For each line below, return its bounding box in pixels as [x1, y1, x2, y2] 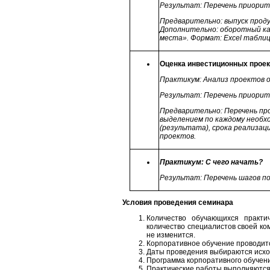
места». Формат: [160, 34, 224, 42]
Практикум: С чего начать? [160, 158, 263, 166]
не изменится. [146, 231, 195, 239]
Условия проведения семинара [122, 198, 233, 207]
